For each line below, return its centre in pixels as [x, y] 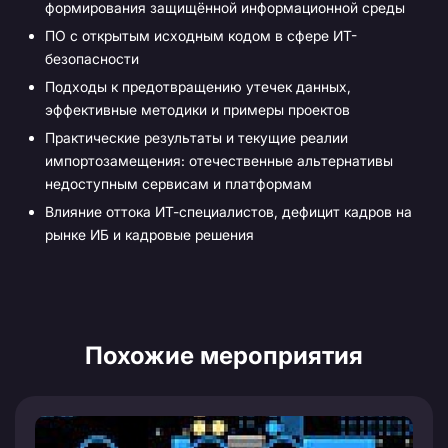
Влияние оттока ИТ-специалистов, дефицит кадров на [228, 212]
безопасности [92, 59]
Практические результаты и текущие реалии [196, 138]
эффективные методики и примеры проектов [197, 110]
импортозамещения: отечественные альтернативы [219, 161]
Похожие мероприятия [224, 356]
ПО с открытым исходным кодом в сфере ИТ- [201, 36]
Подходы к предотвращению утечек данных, [198, 87]
